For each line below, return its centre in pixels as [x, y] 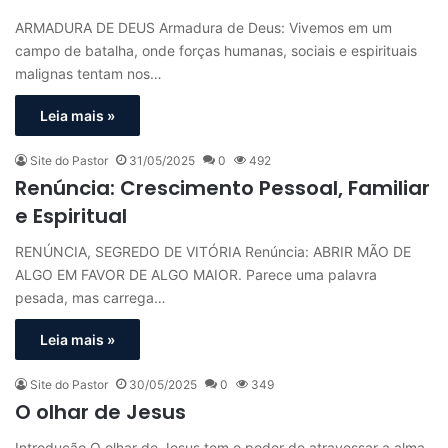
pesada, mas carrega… [90, 298]
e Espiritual [71, 216]
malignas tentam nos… [88, 74]
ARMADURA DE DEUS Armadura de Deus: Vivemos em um [203, 28]
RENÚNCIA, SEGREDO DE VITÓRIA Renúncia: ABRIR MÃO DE [213, 252]
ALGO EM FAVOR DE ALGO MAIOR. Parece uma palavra [196, 275]
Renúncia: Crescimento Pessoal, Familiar [222, 188]
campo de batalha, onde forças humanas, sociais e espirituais [216, 51]
